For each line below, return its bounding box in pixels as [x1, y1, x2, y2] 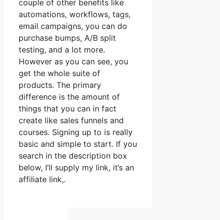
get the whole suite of [19, 68, 100, 79]
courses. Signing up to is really [19, 127, 133, 137]
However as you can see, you [19, 56, 128, 67]
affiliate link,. [19, 174, 66, 185]
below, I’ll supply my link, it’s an [19, 163, 134, 173]
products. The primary [19, 80, 101, 90]
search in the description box [19, 151, 127, 161]
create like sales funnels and [19, 115, 124, 126]
